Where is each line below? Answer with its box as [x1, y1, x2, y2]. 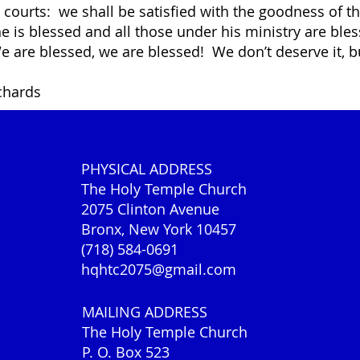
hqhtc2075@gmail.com [81, 260, 237, 279]
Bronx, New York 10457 [81, 219, 237, 239]
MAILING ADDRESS [82, 302, 208, 321]
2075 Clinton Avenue [81, 199, 220, 219]
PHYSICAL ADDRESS [81, 159, 213, 178]
